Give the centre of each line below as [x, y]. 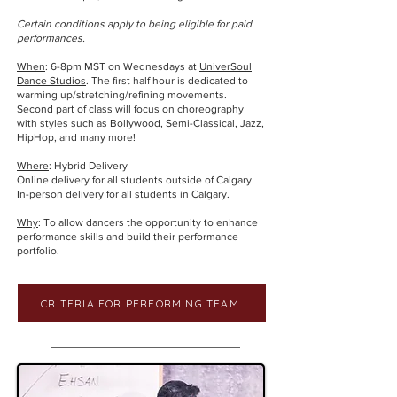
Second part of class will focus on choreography [130, 109]
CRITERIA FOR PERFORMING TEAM [140, 303]
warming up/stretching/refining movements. [122, 95]
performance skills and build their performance [128, 237]
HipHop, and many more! [76, 137]
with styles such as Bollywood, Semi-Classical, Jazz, [140, 123]
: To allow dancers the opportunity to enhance [148, 222]
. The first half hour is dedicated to [167, 81]
